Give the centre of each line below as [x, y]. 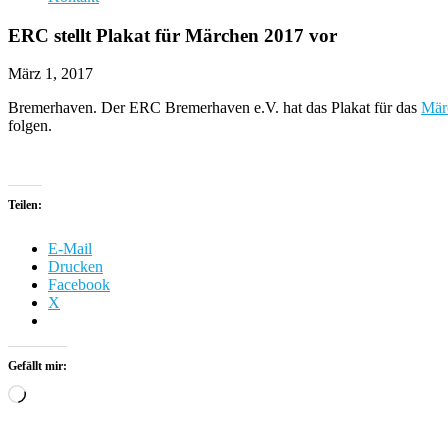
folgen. [30, 126]
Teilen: [25, 205]
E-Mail [70, 249]
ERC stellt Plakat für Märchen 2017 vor [172, 35]
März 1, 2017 [50, 74]
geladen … [59, 411]
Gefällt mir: [37, 366]
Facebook [79, 285]
